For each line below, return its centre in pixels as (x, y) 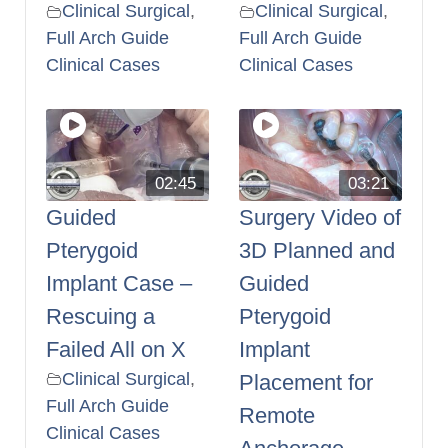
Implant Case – (119, 283)
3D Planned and (317, 250)
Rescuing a (100, 316)
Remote (277, 415)
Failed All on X (116, 349)
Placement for (306, 382)
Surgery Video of (320, 217)
